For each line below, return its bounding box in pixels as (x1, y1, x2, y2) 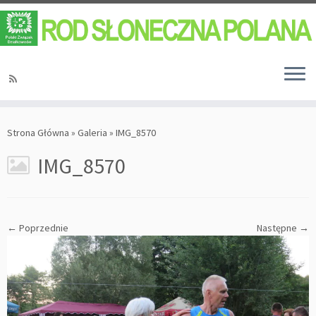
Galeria (78, 126, 107, 140)
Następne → (257, 221, 309, 235)
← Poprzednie (7, 221, 68, 235)
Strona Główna (7, 126, 69, 140)
